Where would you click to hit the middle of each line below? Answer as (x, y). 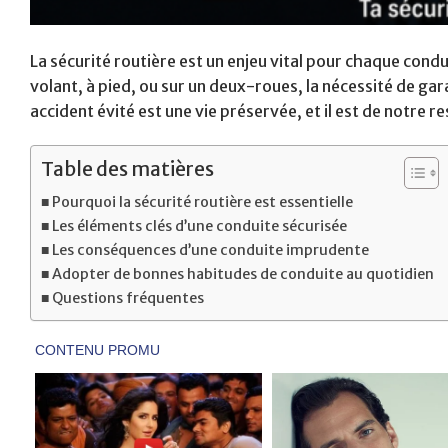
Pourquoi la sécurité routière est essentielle (202, 201)
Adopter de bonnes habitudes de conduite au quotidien (242, 273)
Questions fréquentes (127, 297)
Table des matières (127, 168)
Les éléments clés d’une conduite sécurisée (199, 225)
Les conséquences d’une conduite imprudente (210, 249)
